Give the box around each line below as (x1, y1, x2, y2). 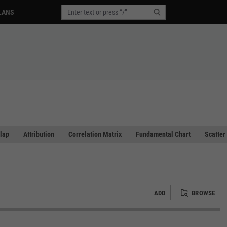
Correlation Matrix (68, 130, 122, 138)
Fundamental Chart (136, 130, 191, 138)
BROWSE (192, 189, 215, 197)
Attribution (23, 130, 54, 138)
